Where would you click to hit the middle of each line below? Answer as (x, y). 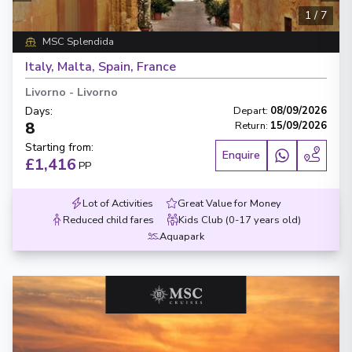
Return (250, 126)
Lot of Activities (118, 203)
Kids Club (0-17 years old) (240, 220)
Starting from (58, 147)
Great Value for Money (229, 203)
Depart (249, 111)
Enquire (241, 155)
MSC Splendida (78, 42)
